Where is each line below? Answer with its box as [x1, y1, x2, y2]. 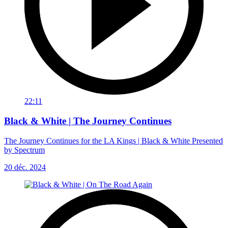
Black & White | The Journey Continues [4, 116, 172, 127]
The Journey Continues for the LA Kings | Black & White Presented [4, 136, 223, 145]
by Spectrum [4, 145, 45, 154]
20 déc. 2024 [4, 162, 46, 172]
